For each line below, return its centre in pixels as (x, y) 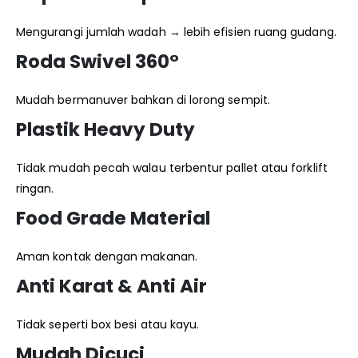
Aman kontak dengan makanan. (107, 257)
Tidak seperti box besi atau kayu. (108, 325)
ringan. (35, 189)
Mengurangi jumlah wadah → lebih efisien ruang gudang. (176, 32)
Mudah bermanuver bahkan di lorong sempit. (143, 100)
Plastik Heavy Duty (105, 130)
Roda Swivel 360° (97, 62)
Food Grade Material (113, 219)
